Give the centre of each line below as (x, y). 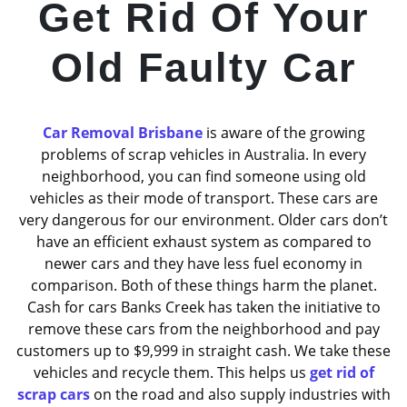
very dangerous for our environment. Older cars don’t (203, 219)
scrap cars (53, 394)
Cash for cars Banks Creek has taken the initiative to (203, 307)
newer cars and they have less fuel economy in (203, 263)
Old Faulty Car (203, 67)
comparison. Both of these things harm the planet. (203, 285)
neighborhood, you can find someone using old (203, 176)
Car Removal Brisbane (122, 132)
